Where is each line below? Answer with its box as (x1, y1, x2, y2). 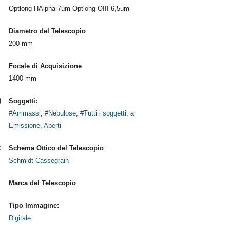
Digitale (8, 214, 31, 222)
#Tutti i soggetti (80, 109, 126, 117)
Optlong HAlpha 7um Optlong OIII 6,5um (8, 5, 129, 12)
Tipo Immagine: (8, 202, 59, 209)
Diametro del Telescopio (8, 27, 86, 35)
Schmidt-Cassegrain (8, 157, 69, 164)
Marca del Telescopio (8, 179, 76, 187)
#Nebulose (44, 109, 76, 117)
